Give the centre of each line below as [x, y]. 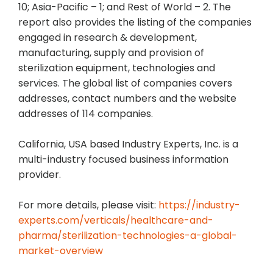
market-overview [61, 251]
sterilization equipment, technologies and [117, 68]
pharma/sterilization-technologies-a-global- [128, 236]
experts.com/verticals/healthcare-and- [116, 221]
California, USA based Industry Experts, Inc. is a [128, 144]
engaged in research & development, [108, 38]
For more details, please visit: [88, 205]
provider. [40, 175]
